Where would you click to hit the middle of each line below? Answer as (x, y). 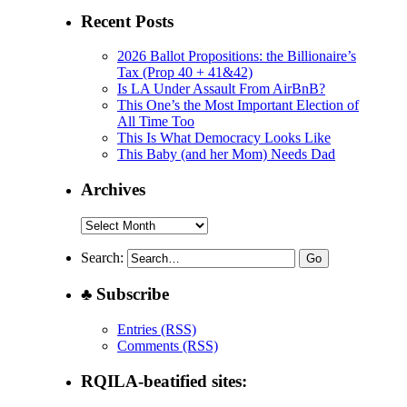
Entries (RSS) (157, 330)
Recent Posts (128, 21)
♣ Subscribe (125, 294)
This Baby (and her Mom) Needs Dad (227, 154)
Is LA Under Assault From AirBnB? (222, 89)
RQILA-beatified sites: (164, 381)
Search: (103, 257)
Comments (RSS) (168, 346)
